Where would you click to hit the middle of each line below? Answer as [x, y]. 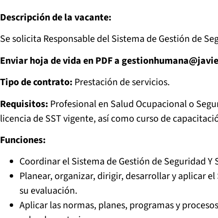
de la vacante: [82, 18]
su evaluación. [48, 191]
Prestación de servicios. [121, 82]
